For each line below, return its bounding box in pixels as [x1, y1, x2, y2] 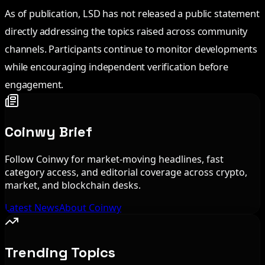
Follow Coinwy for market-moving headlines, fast [5, 152, 224, 166]
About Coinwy [59, 201, 121, 214]
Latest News [5, 201, 59, 214]
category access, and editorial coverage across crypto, [5, 165, 247, 179]
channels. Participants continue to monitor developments [5, 43, 258, 56]
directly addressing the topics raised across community [5, 25, 248, 38]
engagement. [5, 78, 64, 92]
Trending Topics [5, 243, 115, 261]
